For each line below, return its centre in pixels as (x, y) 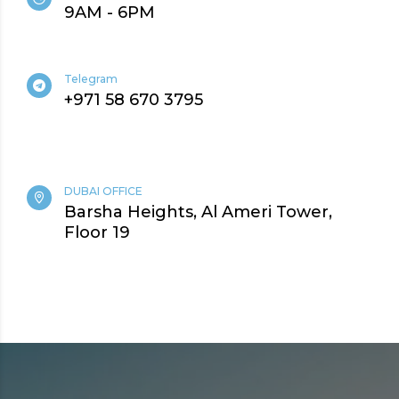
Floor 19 (97, 233)
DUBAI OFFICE (103, 191)
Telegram (91, 79)
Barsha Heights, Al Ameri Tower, (198, 212)
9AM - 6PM (110, 13)
